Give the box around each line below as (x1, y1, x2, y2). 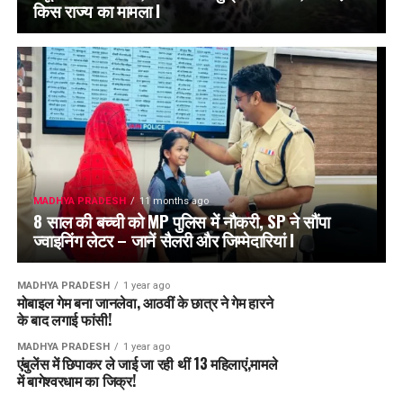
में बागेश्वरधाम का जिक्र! (16, 370, 136, 392)
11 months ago (139, 195, 210, 208)
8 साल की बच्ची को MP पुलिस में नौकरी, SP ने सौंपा (33, 208, 330, 235)
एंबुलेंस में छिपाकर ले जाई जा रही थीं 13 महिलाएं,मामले (16, 353, 278, 375)
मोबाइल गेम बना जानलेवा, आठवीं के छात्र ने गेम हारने (16, 291, 273, 314)
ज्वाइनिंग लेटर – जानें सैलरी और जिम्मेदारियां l (33, 227, 294, 254)
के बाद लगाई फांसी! (16, 309, 112, 331)
